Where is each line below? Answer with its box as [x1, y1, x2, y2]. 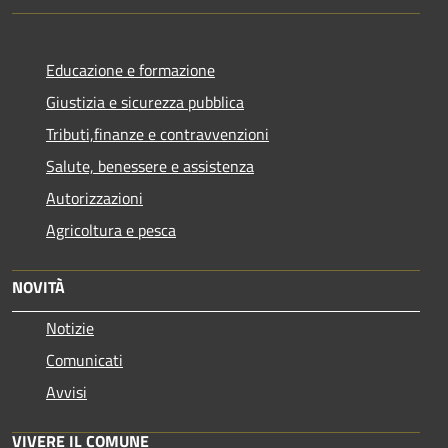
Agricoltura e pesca [46, 217, 176, 242]
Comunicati [46, 347, 123, 372]
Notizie [46, 315, 94, 340]
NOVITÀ [12, 274, 65, 299]
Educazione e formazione [46, 57, 215, 82]
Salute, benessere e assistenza [46, 153, 254, 178]
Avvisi [46, 379, 87, 404]
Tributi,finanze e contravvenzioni [46, 121, 269, 146]
